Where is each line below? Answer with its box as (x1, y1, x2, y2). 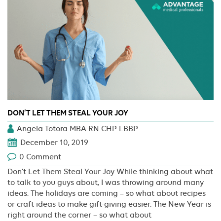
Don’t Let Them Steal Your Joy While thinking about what (7, 167, 213, 176)
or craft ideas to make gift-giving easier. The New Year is (7, 199, 211, 209)
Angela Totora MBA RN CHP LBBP (17, 124, 138, 133)
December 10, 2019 (20, 138, 88, 147)
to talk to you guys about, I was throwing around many (7, 178, 204, 187)
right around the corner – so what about (7, 210, 151, 220)
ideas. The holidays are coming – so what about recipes (7, 188, 206, 198)
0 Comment (19, 152, 61, 161)
